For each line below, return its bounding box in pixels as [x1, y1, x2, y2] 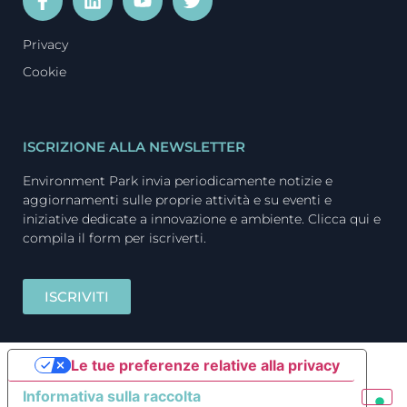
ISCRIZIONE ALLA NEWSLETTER [23, 138, 245, 156]
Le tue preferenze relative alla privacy [70, 356, 340, 375]
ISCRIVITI [45, 288, 109, 306]
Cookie [23, 64, 66, 81]
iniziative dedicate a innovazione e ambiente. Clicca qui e [23, 211, 381, 228]
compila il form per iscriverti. [23, 230, 206, 247]
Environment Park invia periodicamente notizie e [23, 173, 333, 190]
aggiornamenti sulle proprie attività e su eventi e [23, 192, 332, 209]
